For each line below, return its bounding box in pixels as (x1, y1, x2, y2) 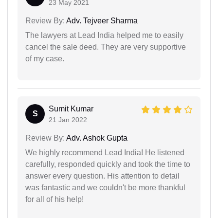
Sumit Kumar (49, 104, 93, 113)
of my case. (25, 54, 64, 63)
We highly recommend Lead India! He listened (25, 148, 184, 157)
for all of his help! (25, 195, 84, 203)
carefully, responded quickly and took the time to (25, 160, 190, 168)
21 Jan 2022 (49, 115, 87, 124)
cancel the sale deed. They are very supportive (25, 42, 186, 51)
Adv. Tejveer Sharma (65, 16, 138, 25)
